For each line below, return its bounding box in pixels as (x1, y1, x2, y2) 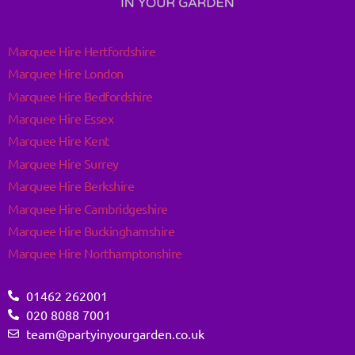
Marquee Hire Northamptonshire (8, 245, 182, 261)
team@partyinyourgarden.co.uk (25, 325, 204, 342)
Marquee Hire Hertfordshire (8, 42, 155, 59)
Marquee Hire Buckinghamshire (8, 222, 174, 239)
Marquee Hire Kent (8, 132, 109, 149)
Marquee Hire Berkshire (8, 177, 134, 194)
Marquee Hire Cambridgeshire (8, 200, 168, 216)
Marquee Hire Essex (8, 109, 113, 126)
